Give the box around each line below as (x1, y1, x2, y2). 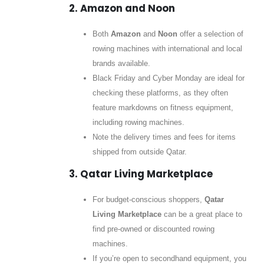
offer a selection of (177, 29, 243, 38)
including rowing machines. (92, 117, 184, 127)
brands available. (92, 58, 150, 68)
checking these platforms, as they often (92, 88, 228, 97)
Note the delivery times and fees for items (92, 132, 236, 141)
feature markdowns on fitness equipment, (92, 103, 233, 112)
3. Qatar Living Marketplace (68, 167, 213, 181)
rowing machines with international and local (92, 44, 242, 53)
